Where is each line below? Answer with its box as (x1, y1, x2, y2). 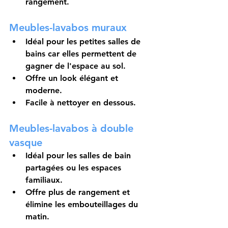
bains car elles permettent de (25, 49, 139, 59)
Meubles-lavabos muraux (9, 21, 127, 34)
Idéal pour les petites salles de (25, 37, 143, 47)
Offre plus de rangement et (25, 187, 132, 197)
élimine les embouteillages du (25, 199, 140, 210)
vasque (9, 136, 42, 149)
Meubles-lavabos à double (9, 122, 136, 135)
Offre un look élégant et (25, 73, 121, 83)
